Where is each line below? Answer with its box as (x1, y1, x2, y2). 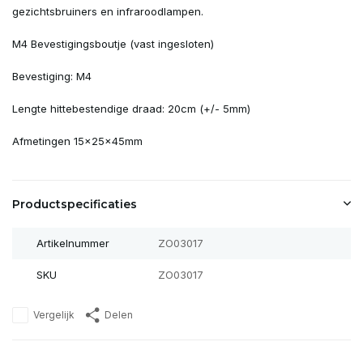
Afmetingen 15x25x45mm (12, 135, 143, 147)
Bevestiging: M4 (12, 70, 92, 83)
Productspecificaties (12, 197, 137, 211)
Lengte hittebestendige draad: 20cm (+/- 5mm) (12, 102, 250, 115)
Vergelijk (33, 309, 75, 321)
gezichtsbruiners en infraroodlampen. (12, 5, 203, 18)
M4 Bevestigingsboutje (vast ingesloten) (12, 37, 217, 50)
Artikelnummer (36, 237, 109, 250)
